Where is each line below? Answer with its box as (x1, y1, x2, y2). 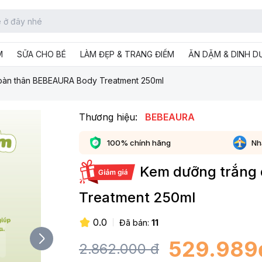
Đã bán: (119, 217, 149, 227)
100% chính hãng (107, 137, 171, 147)
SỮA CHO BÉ (17, 49, 66, 59)
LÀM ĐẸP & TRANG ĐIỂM (80, 49, 174, 59)
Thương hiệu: (79, 111, 140, 123)
